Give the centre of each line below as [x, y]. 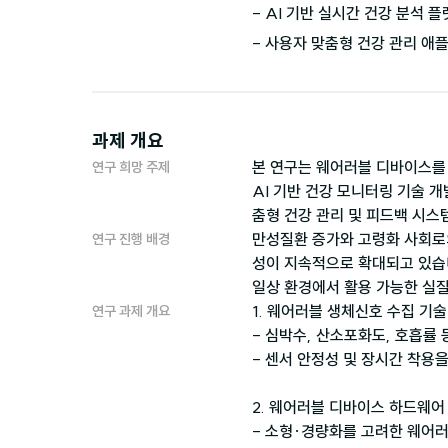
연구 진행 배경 [131, 238]
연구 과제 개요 [131, 310]
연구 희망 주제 [131, 166]
